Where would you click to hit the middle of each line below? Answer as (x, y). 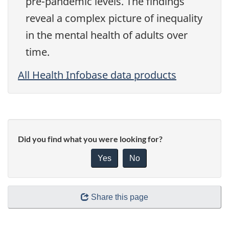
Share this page (119, 197)
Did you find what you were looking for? (90, 139)
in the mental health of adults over (107, 35)
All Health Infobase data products (97, 75)
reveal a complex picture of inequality (114, 18)
